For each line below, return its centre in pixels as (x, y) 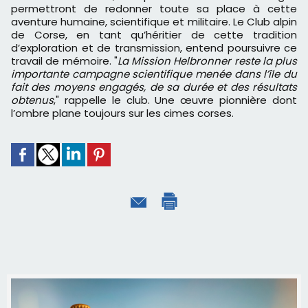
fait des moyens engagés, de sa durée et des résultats (154, 87)
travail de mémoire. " (64, 61)
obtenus (32, 100)
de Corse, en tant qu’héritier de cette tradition (154, 35)
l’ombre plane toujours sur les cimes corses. (122, 113)
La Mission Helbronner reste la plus (207, 61)
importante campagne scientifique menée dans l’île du (154, 74)
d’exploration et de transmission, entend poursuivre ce (154, 48)
